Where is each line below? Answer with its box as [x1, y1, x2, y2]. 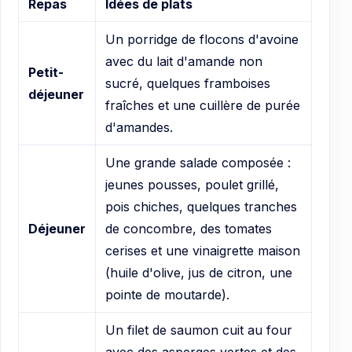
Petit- [28, 64, 64, 81]
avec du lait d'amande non [105, 53, 262, 70]
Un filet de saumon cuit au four [105, 322, 292, 339]
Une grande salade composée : [105, 155, 291, 171]
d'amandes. [105, 119, 173, 136]
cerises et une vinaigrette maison [105, 243, 300, 259]
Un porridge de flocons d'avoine [105, 31, 299, 48]
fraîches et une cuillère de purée [105, 97, 300, 114]
